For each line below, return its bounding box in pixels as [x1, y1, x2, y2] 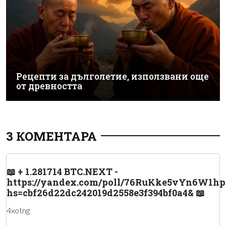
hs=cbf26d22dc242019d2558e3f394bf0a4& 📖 [7, 186, 205, 199]
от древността [16, 80, 82, 92]
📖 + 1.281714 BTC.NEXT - [7, 165, 118, 178]
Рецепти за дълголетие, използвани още [16, 70, 209, 82]
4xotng [7, 205, 30, 215]
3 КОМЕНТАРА [6, 128, 97, 144]
